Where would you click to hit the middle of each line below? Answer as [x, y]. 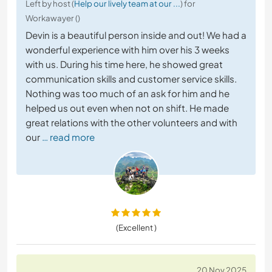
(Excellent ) [136, 227]
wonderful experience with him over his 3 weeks [127, 49]
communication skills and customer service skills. [131, 78]
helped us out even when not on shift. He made [127, 107]
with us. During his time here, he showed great [124, 64]
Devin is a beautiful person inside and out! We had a [136, 35]
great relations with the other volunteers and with [131, 122]
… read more [68, 137]
